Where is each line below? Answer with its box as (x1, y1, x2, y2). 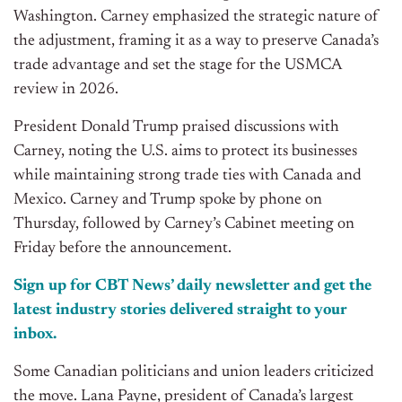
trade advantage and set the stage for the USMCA (13, 57, 341, 74)
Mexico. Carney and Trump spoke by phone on (13, 192, 322, 209)
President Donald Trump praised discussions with (13, 119, 339, 136)
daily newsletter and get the (173, 278, 371, 295)
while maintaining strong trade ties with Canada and (13, 168, 362, 185)
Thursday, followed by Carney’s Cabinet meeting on (13, 216, 354, 233)
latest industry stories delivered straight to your (13, 302, 347, 319)
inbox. (13, 327, 57, 344)
